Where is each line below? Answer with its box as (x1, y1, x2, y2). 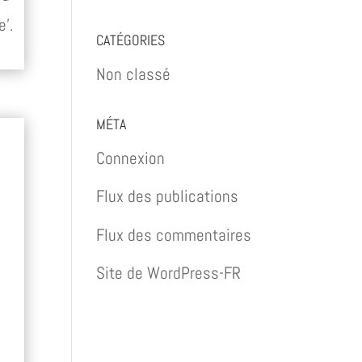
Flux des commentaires (96, 223, 252, 246)
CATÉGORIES (96, 30, 166, 49)
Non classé (96, 62, 171, 85)
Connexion (96, 146, 166, 169)
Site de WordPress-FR (96, 262, 242, 284)
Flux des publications (96, 185, 239, 207)
